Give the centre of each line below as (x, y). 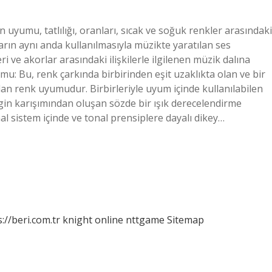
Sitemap (185, 220)
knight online (93, 220)
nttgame (145, 220)
